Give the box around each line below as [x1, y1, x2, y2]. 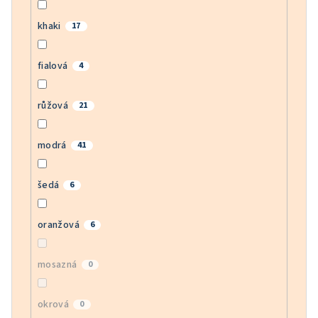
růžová [37, 99, 69, 114]
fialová [37, 59, 68, 74]
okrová [37, 297, 70, 312]
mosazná [37, 258, 77, 273]
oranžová [37, 218, 79, 233]
